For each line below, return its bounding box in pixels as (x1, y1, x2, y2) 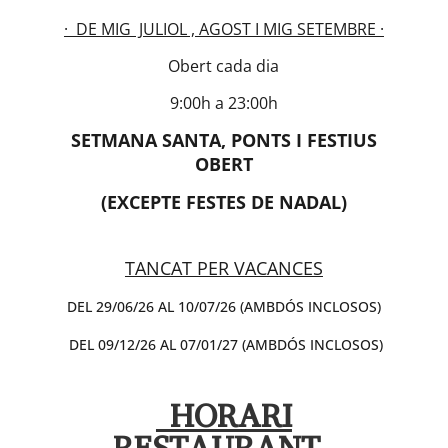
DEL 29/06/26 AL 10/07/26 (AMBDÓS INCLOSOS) (66, 296, 381, 316)
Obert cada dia (168, 54, 280, 77)
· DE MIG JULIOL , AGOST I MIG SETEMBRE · (63, 17, 384, 40)
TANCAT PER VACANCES (124, 255, 323, 280)
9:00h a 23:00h (169, 91, 278, 114)
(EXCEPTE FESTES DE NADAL (100, 189, 341, 214)
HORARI (155, 394, 292, 438)
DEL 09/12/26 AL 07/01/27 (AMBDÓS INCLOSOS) (64, 334, 383, 354)
